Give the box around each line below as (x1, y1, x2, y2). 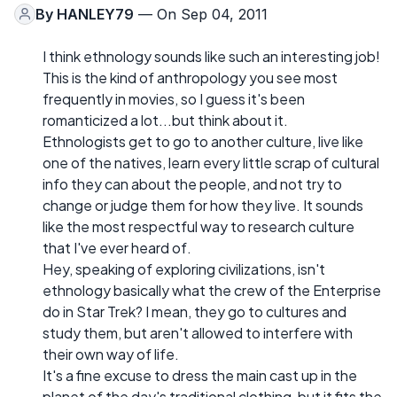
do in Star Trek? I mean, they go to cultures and (43, 301, 346, 321)
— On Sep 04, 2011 (134, 4, 268, 23)
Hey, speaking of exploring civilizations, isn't (43, 259, 325, 278)
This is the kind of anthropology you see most (43, 67, 338, 87)
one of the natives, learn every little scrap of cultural (43, 152, 379, 172)
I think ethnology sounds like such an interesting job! (43, 46, 380, 66)
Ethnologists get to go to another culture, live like (43, 131, 363, 151)
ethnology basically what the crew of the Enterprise (43, 280, 381, 300)
